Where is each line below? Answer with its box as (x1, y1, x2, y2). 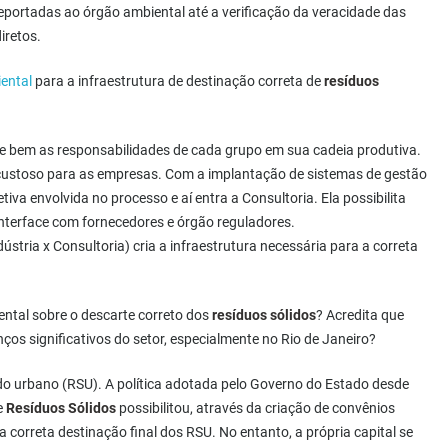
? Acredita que (316, 307, 404, 324)
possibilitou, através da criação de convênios (116, 400, 395, 417)
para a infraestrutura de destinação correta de (32, 73, 324, 90)
